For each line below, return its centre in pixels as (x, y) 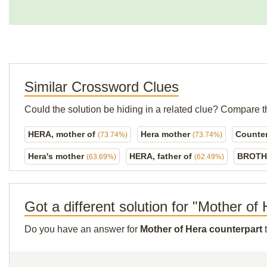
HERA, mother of (63, 134)
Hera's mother (57, 156)
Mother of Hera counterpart (201, 229)
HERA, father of (162, 156)
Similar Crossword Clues (102, 87)
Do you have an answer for (82, 229)
